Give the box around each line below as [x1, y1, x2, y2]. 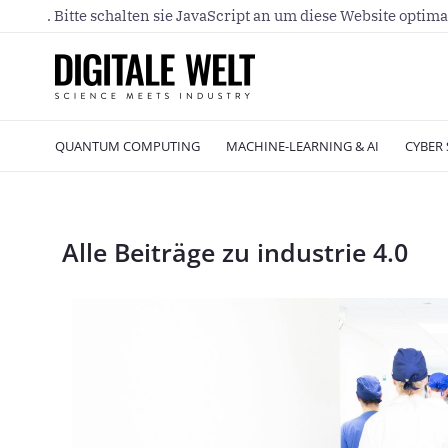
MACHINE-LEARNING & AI [226, 137, 379, 155]
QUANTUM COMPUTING [55, 137, 200, 155]
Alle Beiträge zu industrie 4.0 [62, 235, 408, 269]
